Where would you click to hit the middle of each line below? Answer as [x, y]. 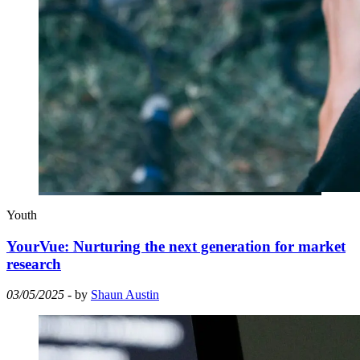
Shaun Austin [125, 295]
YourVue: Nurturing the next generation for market [176, 246]
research [34, 264]
